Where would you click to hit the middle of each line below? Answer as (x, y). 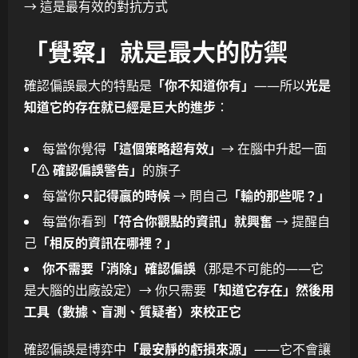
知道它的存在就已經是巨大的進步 (120, 107)
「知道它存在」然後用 (270, 290)
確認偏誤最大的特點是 (88, 85)
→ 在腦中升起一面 (274, 148)
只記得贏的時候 (125, 195)
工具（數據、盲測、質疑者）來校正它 (133, 311)
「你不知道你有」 (203, 85)
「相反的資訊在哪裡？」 (107, 243)
